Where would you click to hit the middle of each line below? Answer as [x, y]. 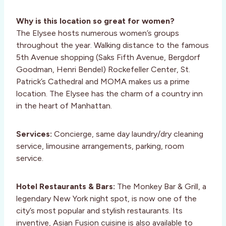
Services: [34, 134]
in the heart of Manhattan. [64, 105]
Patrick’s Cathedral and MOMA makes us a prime [103, 81]
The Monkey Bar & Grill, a [161, 186]
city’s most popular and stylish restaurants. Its [99, 210]
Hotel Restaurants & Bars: [66, 186]
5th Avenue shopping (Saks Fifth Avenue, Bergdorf [108, 57]
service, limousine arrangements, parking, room [100, 146]
